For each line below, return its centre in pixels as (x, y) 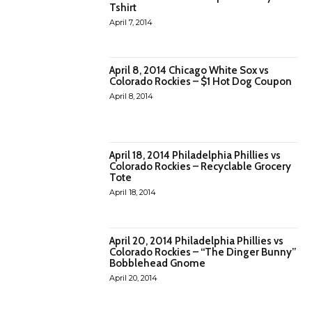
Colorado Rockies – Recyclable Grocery (201, 167)
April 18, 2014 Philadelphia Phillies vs (195, 156)
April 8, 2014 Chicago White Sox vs (189, 70)
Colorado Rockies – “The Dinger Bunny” (203, 252)
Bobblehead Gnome (158, 263)
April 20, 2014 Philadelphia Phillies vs (197, 241)
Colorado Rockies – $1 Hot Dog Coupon (201, 81)
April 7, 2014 (131, 22)
